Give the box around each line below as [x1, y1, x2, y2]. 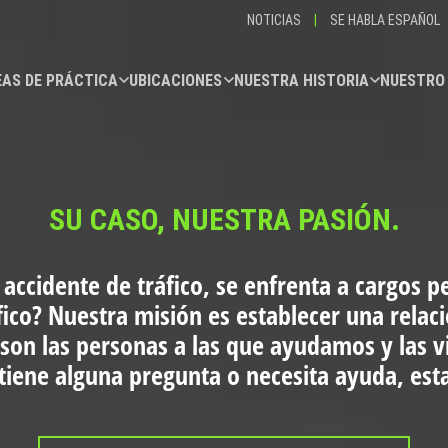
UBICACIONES [129, 70, 223, 90]
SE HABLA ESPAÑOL [327, 11, 443, 28]
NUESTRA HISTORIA [233, 70, 369, 90]
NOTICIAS [247, 11, 301, 28]
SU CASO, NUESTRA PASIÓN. [48, 202, 400, 237]
